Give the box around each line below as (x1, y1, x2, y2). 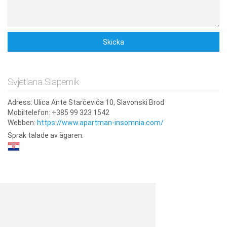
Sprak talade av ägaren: (8, 131, 84, 139)
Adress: (8, 98, 32, 106)
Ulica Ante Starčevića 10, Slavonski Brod (34, 98, 164, 106)
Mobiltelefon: (8, 108, 50, 117)
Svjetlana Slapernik (8, 77, 79, 87)
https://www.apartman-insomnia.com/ (37, 119, 164, 127)
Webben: (8, 119, 35, 127)
